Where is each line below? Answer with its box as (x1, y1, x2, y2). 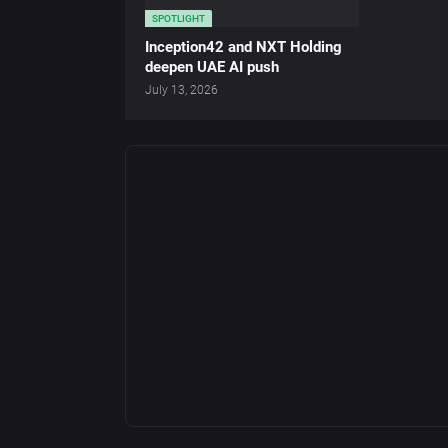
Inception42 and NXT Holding (145, 38, 342, 57)
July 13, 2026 (145, 83, 218, 98)
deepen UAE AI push (145, 58, 279, 77)
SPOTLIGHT (152, 13, 205, 25)
